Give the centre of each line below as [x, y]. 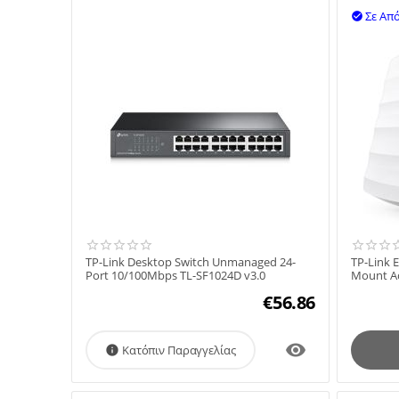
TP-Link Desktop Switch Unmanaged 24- [191, 262]
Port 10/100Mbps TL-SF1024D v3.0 [175, 276]
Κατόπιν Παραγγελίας [179, 350]
